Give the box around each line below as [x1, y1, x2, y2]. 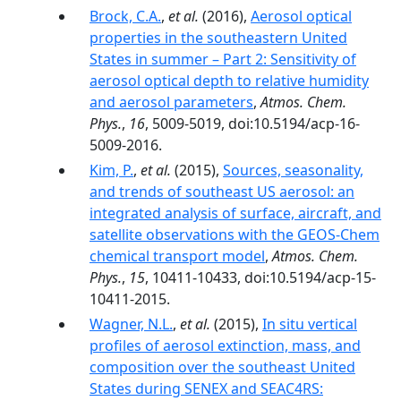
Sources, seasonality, [223, 160, 363, 180]
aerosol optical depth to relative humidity [90, 71, 369, 90]
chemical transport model [90, 246, 265, 266]
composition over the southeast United [90, 357, 355, 377]
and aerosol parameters [90, 92, 253, 112]
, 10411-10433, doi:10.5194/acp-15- [145, 268, 376, 287]
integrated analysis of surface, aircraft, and [90, 203, 381, 223]
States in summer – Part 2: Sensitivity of [90, 49, 356, 69]
